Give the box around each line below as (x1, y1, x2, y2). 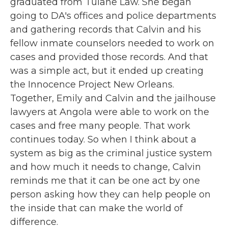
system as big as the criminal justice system (10, 148, 212, 159)
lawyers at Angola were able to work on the (10, 106, 209, 118)
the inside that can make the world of (10, 203, 183, 214)
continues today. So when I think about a (10, 134, 196, 145)
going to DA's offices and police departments (10, 10, 216, 21)
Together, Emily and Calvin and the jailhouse (10, 93, 216, 104)
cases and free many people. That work (10, 120, 190, 131)
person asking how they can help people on (10, 189, 211, 200)
